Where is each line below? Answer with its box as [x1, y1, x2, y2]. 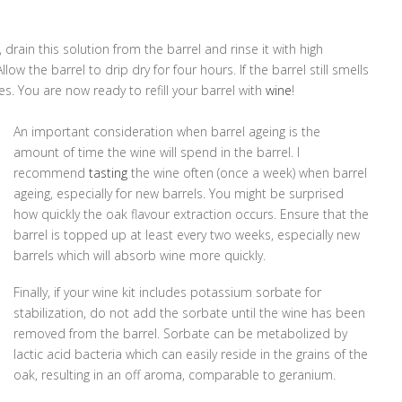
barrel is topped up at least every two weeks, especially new [13, 225, 361, 243]
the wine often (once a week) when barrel [127, 163, 368, 181]
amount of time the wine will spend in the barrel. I [13, 143, 301, 161]
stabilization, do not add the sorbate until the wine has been [13, 303, 366, 321]
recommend [13, 163, 90, 181]
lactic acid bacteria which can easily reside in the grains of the [13, 345, 369, 363]
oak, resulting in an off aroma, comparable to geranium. [13, 365, 336, 383]
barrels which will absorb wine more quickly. [13, 246, 267, 264]
